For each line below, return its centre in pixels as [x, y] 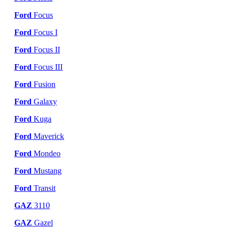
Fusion [44, 84]
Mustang [47, 170]
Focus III [47, 67]
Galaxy [44, 101]
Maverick [48, 136]
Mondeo [46, 153]
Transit [44, 188]
